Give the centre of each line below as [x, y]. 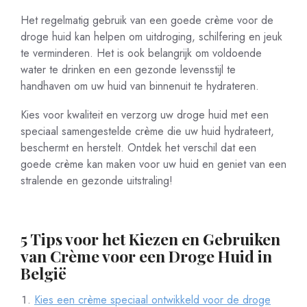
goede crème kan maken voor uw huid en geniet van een [153, 164]
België [44, 273]
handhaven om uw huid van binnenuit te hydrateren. [140, 86]
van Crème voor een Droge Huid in [146, 256]
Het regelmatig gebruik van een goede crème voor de [147, 20]
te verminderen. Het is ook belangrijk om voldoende [141, 53]
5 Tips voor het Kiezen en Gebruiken [150, 239]
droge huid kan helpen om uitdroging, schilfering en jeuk [151, 37]
